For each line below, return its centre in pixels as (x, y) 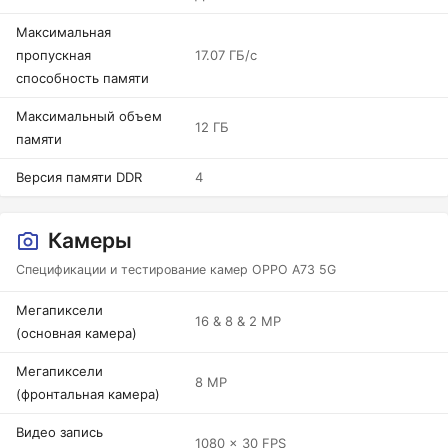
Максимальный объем (89, 116)
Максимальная (63, 32)
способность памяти (82, 78)
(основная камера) (76, 333)
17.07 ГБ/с (226, 55)
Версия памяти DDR (79, 177)
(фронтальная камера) (88, 394)
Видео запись (59, 432)
